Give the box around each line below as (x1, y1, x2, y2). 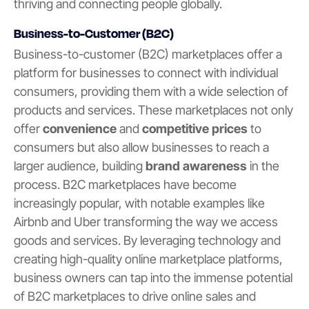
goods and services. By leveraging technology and (14, 233, 281, 248)
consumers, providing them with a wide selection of (14, 84, 288, 99)
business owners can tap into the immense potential (14, 270, 292, 286)
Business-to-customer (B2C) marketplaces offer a (14, 47, 282, 62)
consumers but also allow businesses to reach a (14, 140, 269, 155)
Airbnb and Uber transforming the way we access (14, 215, 278, 230)
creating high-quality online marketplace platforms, (14, 252, 283, 267)
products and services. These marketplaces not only (14, 103, 293, 118)
